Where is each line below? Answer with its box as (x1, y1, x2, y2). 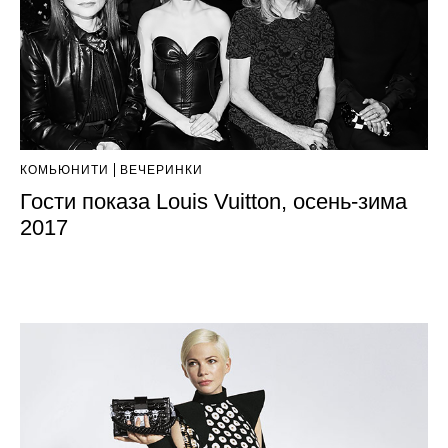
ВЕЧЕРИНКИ (120, 163, 203, 177)
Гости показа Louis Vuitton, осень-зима (20, 189, 407, 214)
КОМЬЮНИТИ (20, 163, 109, 177)
